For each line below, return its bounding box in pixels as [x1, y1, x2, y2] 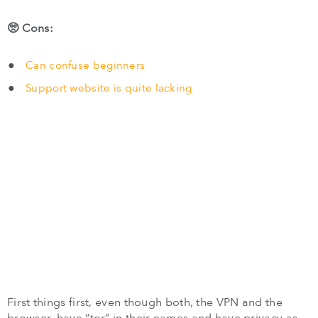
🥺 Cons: [7, 21, 54, 37]
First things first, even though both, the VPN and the [7, 295, 283, 311]
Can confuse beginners [26, 58, 146, 73]
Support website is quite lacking [26, 81, 192, 96]
